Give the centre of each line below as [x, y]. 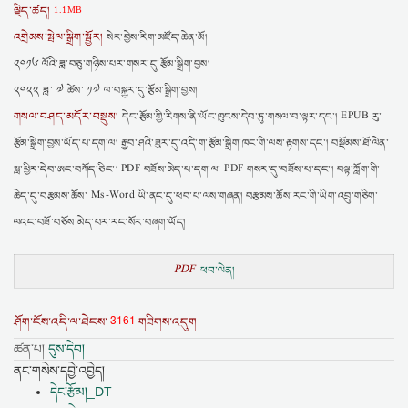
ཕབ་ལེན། [217, 270]
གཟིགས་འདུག [166, 322]
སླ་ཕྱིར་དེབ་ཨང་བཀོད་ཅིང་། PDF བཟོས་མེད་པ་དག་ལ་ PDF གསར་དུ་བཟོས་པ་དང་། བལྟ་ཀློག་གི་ [197, 169]
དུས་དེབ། [66, 348]
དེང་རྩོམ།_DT [81, 391]
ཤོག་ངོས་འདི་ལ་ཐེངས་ [62, 322]
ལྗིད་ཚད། [32, 11]
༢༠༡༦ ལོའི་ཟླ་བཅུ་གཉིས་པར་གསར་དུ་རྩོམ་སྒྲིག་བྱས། [112, 64]
